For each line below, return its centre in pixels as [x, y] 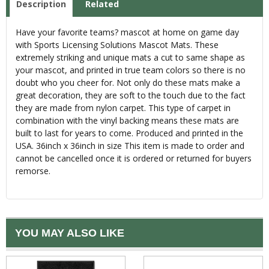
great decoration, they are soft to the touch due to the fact [131, 95]
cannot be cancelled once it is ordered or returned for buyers [134, 159]
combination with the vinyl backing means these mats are [127, 121]
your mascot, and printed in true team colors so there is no [131, 70]
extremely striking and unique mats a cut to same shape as [130, 58]
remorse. [33, 171]
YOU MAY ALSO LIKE [70, 233]
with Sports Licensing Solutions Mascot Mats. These [117, 45]
